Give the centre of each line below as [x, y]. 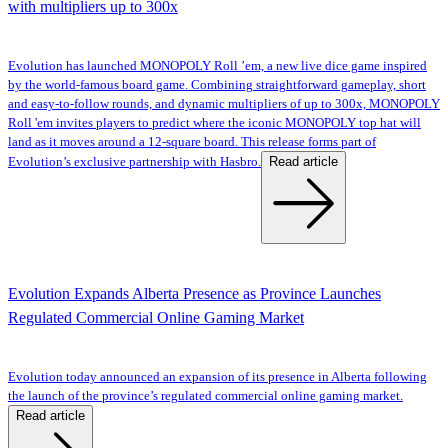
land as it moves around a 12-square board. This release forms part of [192, 142]
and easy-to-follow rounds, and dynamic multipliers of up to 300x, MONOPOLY [224, 104]
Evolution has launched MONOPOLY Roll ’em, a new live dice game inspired [217, 66]
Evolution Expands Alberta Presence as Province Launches [194, 293]
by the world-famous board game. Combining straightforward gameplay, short [217, 85]
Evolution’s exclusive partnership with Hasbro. [134, 162]
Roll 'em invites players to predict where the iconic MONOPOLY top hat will [214, 123]
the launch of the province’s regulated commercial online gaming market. [205, 395]
